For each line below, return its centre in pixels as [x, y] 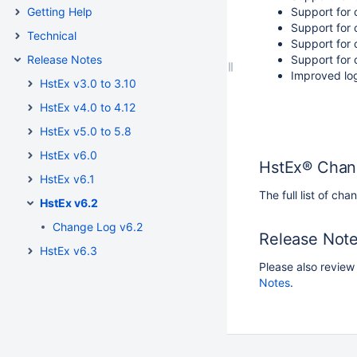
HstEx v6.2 [69, 203]
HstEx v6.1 [67, 179]
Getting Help [60, 12]
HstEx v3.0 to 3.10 [88, 83]
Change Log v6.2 [98, 227]
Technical [52, 35]
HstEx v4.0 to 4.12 [88, 107]
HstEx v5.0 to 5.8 [86, 131]
